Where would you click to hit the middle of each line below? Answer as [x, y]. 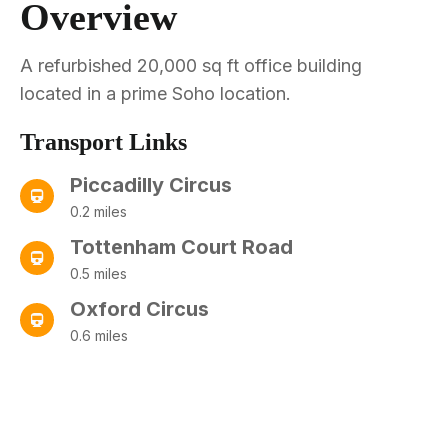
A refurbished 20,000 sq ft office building [191, 65]
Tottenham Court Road [181, 246]
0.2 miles [98, 211]
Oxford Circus [139, 308]
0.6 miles [99, 335]
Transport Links [103, 141]
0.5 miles [98, 273]
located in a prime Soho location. [155, 93]
